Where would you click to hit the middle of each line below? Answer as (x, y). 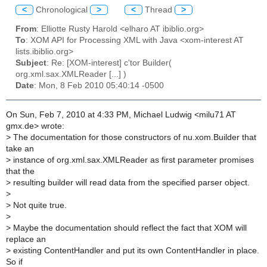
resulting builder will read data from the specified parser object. (130, 182)
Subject (31, 63)
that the (20, 171)
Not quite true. (39, 205)
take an (20, 148)
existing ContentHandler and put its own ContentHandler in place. (135, 250)
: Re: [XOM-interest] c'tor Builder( (109, 63)
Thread (159, 10)
